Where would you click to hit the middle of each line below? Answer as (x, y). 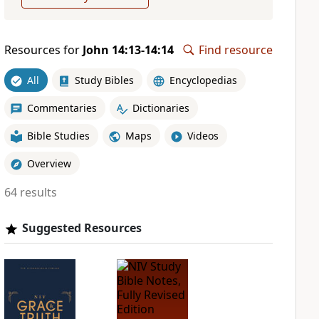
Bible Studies (58, 135)
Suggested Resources (82, 228)
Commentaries (62, 108)
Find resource (236, 50)
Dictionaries (161, 108)
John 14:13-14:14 (128, 50)
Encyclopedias (203, 80)
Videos (203, 135)
